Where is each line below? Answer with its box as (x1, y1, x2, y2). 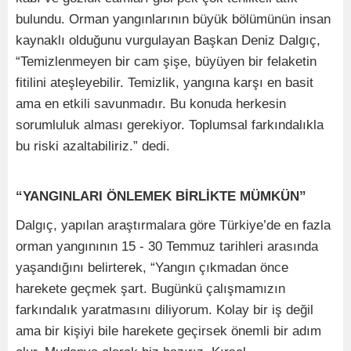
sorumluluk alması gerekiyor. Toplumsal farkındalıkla (16, 117, 324, 132)
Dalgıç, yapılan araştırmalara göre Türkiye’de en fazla (16, 217, 331, 233)
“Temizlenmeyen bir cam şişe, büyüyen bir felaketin (16, 53, 317, 69)
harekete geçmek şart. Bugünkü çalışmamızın (16, 280, 285, 296)
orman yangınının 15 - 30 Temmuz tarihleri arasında (16, 238, 318, 254)
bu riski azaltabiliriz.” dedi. (16, 138, 170, 154)
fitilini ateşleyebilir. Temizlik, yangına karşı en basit (16, 74, 313, 90)
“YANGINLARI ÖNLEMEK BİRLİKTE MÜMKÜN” (16, 188, 306, 204)
